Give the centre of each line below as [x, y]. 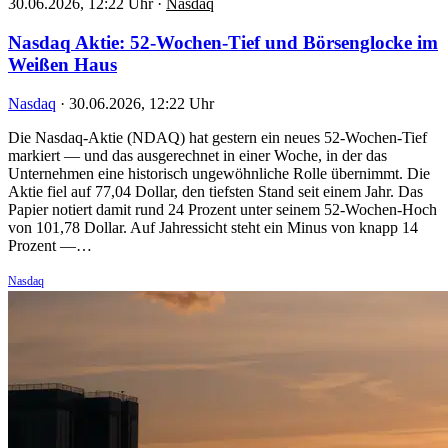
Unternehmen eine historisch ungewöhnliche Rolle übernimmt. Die [219, 173]
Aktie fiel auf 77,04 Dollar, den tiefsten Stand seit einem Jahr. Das [215, 191]
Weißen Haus [62, 64]
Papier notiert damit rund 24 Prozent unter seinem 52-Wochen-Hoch [222, 209]
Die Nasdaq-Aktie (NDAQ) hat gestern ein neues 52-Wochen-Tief [217, 137]
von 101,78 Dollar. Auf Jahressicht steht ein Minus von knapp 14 [213, 227]
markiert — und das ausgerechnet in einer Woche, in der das [197, 155]
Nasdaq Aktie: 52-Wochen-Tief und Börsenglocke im [223, 42]
